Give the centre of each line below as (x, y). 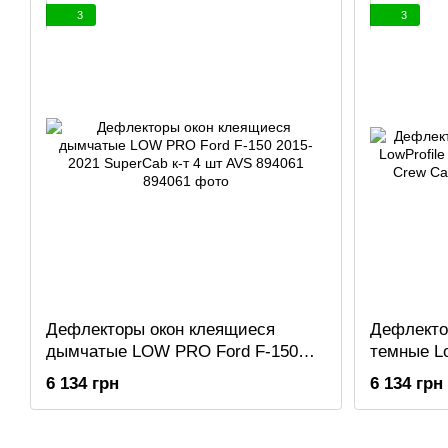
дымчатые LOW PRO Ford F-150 (172, 352)
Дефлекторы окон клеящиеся (160, 330)
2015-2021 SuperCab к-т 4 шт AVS (176, 374)
